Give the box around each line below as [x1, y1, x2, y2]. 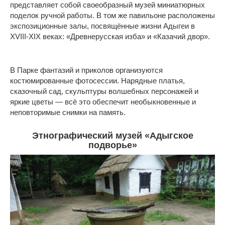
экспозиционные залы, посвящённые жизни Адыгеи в [10, 22, 195, 31]
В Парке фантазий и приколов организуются [10, 66, 163, 75]
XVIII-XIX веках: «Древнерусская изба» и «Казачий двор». [10, 32, 210, 41]
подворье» [88, 140, 137, 151]
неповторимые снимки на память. [10, 108, 126, 117]
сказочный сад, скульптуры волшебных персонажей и [10, 87, 198, 96]
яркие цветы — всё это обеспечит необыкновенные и [10, 97, 196, 106]
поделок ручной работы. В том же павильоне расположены [10, 11, 215, 20]
